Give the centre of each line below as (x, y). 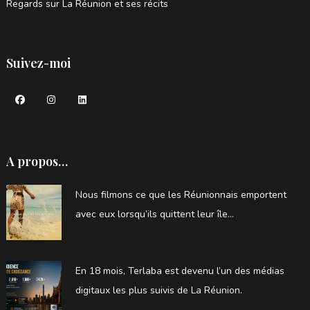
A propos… (37, 161)
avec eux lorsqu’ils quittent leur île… (154, 214)
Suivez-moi (38, 63)
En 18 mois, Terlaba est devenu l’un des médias (180, 271)
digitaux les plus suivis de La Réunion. (158, 290)
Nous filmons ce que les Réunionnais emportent (181, 194)
